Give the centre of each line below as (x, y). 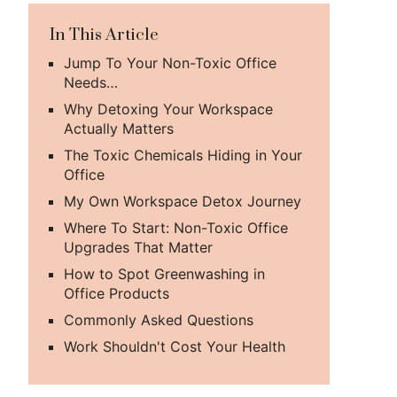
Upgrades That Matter (138, 247)
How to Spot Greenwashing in (164, 274)
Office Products (117, 293)
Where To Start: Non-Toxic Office (176, 228)
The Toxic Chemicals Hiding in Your (183, 155)
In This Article (104, 35)
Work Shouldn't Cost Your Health (175, 346)
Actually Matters (119, 128)
